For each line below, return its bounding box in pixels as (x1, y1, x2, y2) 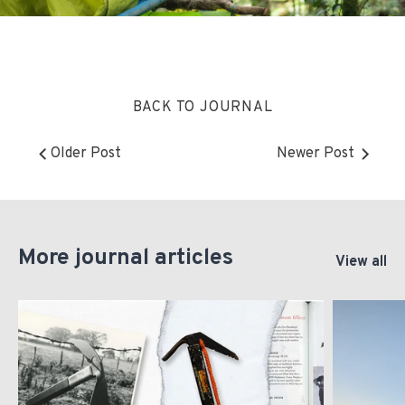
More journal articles (18, 243, 233, 273)
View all (335, 252, 387, 271)
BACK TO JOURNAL (132, 98, 273, 117)
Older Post (51, 144, 121, 163)
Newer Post (277, 144, 354, 163)
